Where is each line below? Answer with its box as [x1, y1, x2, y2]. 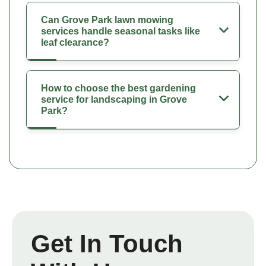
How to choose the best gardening [41, 83, 196, 93]
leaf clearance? [41, 37, 109, 47]
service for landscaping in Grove [41, 94, 187, 104]
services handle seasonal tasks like [41, 26, 200, 36]
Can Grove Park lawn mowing [41, 14, 173, 25]
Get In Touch [31, 229, 183, 258]
